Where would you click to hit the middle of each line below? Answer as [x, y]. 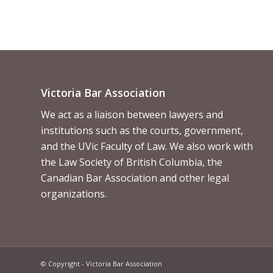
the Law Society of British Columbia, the [132, 162]
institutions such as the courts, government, [142, 131]
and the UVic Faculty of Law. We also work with [147, 147]
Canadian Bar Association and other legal [135, 178]
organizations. [74, 194]
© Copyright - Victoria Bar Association [101, 263]
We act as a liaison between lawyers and [132, 115]
